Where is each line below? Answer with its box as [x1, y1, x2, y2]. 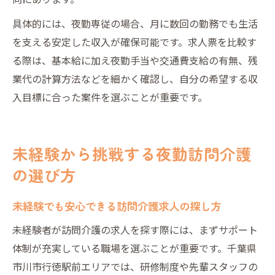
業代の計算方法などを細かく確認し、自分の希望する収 [12, 71, 258, 86]
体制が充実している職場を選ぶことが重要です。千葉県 [12, 240, 257, 255]
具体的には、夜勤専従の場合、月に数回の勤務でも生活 [12, 15, 258, 31]
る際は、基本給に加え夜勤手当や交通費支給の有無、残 [12, 52, 258, 68]
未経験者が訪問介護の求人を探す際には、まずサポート [12, 222, 258, 237]
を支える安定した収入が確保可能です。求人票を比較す [12, 34, 257, 49]
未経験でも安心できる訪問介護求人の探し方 [12, 198, 221, 214]
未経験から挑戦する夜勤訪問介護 [12, 142, 252, 165]
